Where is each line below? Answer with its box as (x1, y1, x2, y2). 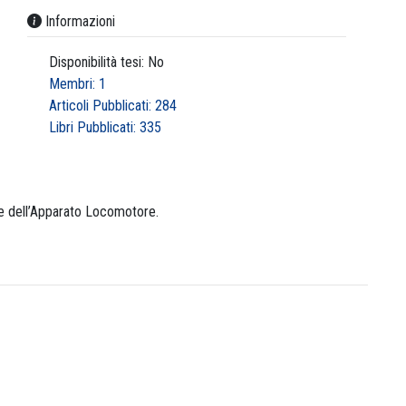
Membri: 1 (45, 75, 107, 93)
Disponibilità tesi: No (45, 53, 165, 72)
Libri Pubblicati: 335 (45, 119, 162, 137)
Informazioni (42, 13, 116, 31)
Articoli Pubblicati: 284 (45, 97, 178, 115)
